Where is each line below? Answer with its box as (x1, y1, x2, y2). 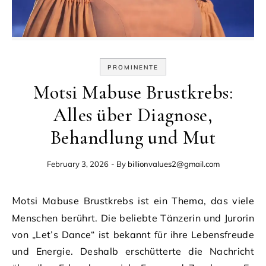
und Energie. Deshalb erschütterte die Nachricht (12, 245, 254, 257)
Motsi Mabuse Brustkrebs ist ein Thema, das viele (12, 195, 21, 207)
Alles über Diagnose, (53, 103, 213, 126)
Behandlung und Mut (50, 125, 216, 149)
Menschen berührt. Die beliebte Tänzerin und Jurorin (12, 211, 254, 224)
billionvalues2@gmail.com (127, 159, 220, 169)
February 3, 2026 (46, 159, 109, 169)
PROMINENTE (107, 63, 159, 71)
